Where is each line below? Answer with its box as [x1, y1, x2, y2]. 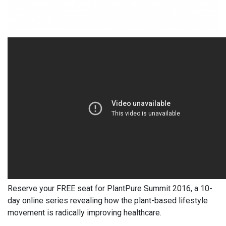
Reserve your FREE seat [8, 183, 95, 193]
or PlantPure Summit [98, 183, 171, 193]
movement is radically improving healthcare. [8, 207, 161, 217]
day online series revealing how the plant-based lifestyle [8, 195, 208, 205]
